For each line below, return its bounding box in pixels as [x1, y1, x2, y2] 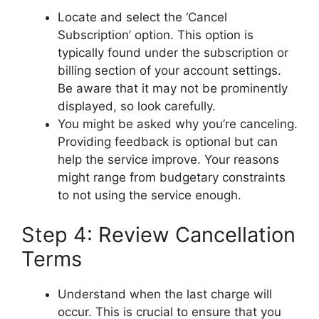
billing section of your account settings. [58, 63, 281, 78]
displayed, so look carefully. [58, 99, 216, 114]
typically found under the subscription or [58, 46, 288, 61]
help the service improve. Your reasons [58, 152, 279, 167]
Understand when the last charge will [58, 286, 272, 301]
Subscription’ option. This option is [58, 28, 253, 43]
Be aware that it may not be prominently [58, 81, 288, 96]
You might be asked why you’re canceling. [58, 117, 298, 132]
